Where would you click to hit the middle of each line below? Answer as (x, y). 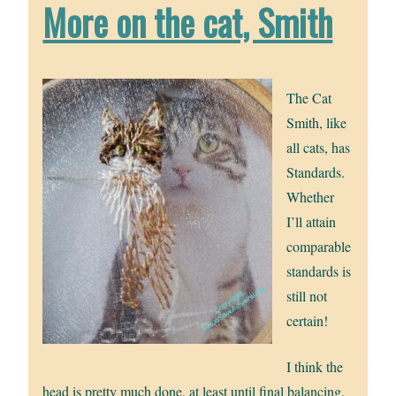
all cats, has (319, 148)
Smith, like (317, 123)
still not (307, 296)
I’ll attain (312, 222)
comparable (319, 247)
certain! (308, 321)
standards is (319, 271)
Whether (311, 197)
